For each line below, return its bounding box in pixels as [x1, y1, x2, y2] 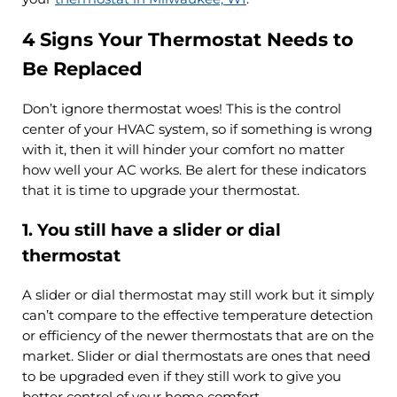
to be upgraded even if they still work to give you [21, 368, 341, 385]
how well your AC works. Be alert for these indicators [21, 161, 366, 178]
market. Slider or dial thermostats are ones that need [21, 347, 370, 364]
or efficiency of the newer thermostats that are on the [21, 327, 374, 344]
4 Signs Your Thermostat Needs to [21, 28, 354, 51]
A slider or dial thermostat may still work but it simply [21, 286, 374, 303]
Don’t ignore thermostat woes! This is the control [21, 100, 341, 117]
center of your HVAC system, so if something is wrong [21, 121, 372, 137]
